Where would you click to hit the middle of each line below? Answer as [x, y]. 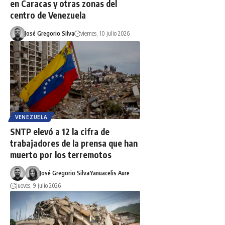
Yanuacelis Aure [109, 173]
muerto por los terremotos [61, 154]
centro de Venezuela [48, 15]
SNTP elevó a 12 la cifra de [60, 131]
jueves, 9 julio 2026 [38, 185]
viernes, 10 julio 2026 [105, 33]
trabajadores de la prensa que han [74, 143]
